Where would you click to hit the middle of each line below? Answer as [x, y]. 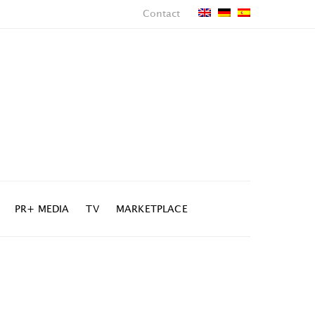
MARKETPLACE [152, 209]
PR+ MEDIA [42, 209]
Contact [161, 14]
